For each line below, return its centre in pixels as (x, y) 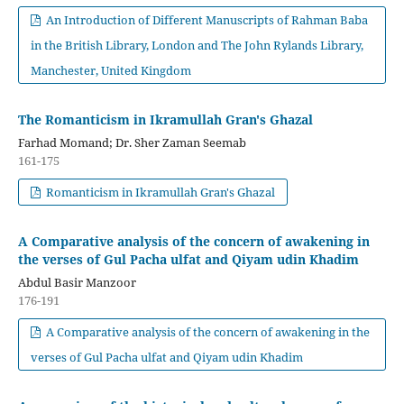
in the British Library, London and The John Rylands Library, (197, 46)
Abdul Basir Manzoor (77, 283)
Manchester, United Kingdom (110, 71)
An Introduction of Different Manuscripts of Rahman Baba (206, 20)
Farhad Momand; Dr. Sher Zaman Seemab (132, 143)
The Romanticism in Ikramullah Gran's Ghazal (165, 120)
